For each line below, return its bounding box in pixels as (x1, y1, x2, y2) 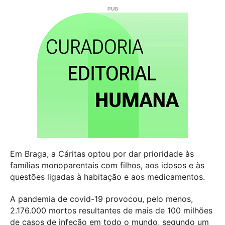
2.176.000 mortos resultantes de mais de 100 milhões (10, 205, 212, 215)
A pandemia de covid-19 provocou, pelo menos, (10, 193, 193, 204)
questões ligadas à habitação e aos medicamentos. (10, 171, 205, 182)
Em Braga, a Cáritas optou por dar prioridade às (10, 148, 194, 159)
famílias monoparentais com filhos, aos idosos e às (10, 160, 204, 170)
